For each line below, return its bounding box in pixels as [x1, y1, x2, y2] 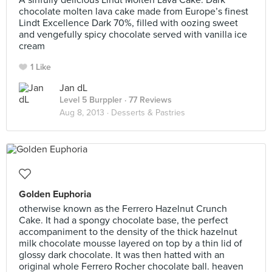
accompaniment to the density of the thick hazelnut [19, 226, 237, 238]
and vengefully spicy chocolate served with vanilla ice [19, 29, 247, 41]
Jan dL [59, 82, 87, 94]
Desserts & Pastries [111, 107, 185, 118]
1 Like [30, 62, 51, 72]
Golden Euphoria [19, 188, 92, 200]
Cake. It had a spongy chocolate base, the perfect [19, 214, 228, 226]
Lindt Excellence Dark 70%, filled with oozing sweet [19, 17, 238, 29]
